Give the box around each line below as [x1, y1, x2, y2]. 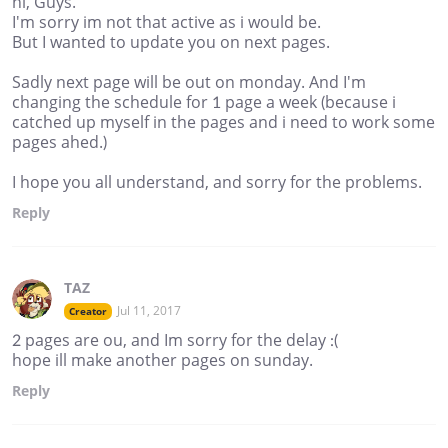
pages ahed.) [12, 131, 107, 154]
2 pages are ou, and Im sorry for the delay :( [12, 329, 338, 352]
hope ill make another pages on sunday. [12, 349, 313, 372]
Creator [69, 304, 107, 319]
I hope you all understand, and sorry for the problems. [12, 171, 422, 194]
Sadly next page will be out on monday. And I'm [12, 71, 366, 94]
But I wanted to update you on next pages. [12, 31, 330, 54]
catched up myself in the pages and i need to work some [12, 111, 435, 134]
